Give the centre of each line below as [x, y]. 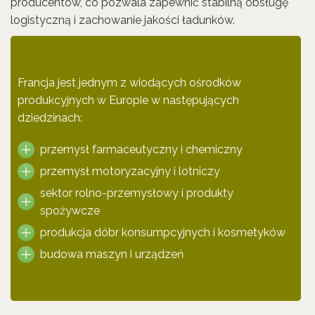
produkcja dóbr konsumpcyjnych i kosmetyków [163, 232]
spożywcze [70, 211]
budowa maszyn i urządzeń [112, 254]
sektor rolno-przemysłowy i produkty [137, 193]
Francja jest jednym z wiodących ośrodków [129, 83]
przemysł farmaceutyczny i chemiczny [141, 149]
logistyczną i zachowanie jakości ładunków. [123, 20]
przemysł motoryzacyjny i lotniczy [130, 171]
